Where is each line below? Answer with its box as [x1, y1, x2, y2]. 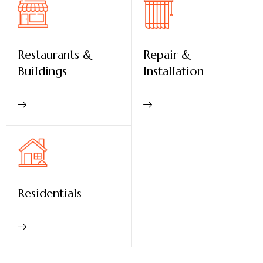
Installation [143, 63, 204, 79]
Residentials [18, 186, 82, 201]
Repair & [143, 47, 190, 62]
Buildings [18, 63, 67, 79]
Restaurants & [18, 47, 92, 62]
